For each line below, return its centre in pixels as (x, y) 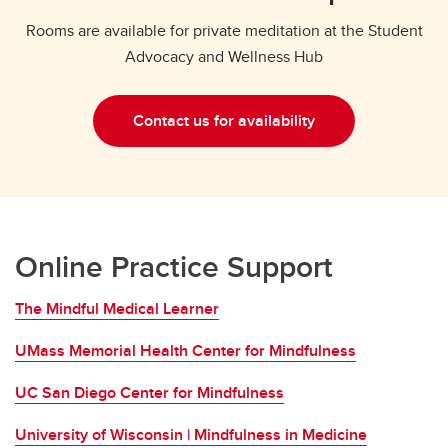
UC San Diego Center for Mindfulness (149, 392)
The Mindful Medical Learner (117, 308)
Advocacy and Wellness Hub (224, 56)
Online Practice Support (174, 266)
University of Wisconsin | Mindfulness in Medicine (191, 434)
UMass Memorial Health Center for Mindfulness (185, 350)
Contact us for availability (224, 120)
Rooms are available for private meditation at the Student (224, 30)
